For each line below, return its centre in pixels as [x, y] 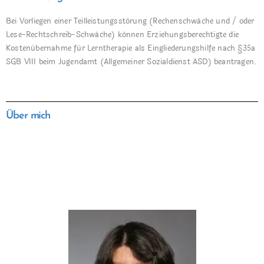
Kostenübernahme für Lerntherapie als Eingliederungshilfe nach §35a [131, 48]
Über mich [28, 116]
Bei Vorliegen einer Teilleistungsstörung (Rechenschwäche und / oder [130, 21]
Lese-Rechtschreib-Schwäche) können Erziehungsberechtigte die [123, 35]
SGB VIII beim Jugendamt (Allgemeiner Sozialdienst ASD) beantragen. [132, 62]
